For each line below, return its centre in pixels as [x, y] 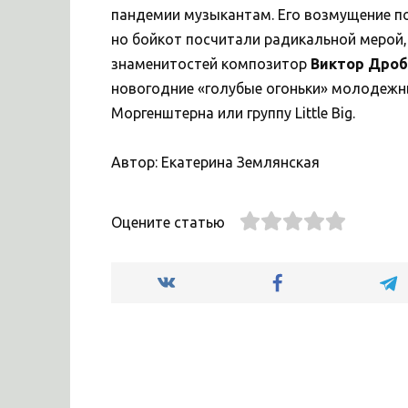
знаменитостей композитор [211, 63]
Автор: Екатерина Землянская [215, 163]
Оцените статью [168, 223]
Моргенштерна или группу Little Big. [233, 112]
